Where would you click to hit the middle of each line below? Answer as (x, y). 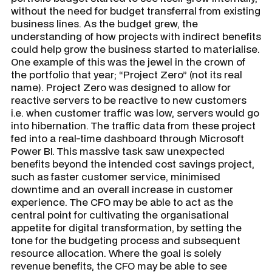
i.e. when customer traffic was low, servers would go (135, 112)
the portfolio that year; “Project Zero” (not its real (127, 74)
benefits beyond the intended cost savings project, (133, 163)
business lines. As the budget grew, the (104, 23)
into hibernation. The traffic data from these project (133, 125)
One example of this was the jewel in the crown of (128, 61)
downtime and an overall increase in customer (122, 189)
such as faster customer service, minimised (116, 176)
